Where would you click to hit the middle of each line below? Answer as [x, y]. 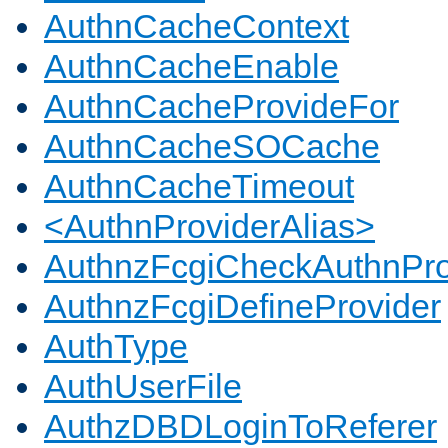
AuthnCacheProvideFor [221, 106]
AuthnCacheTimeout [199, 186]
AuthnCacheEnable [191, 66]
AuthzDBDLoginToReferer [240, 426]
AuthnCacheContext [196, 26]
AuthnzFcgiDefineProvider [242, 306]
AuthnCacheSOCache [212, 146]
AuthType [116, 346]
